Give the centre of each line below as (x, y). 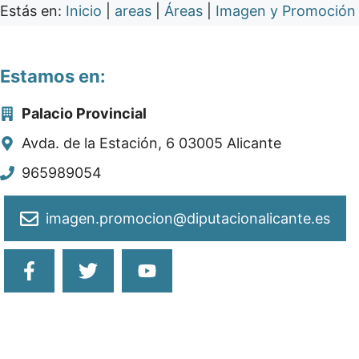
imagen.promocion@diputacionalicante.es (188, 219)
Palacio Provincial (84, 114)
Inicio (84, 11)
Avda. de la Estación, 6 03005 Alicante (151, 143)
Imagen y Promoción (286, 11)
